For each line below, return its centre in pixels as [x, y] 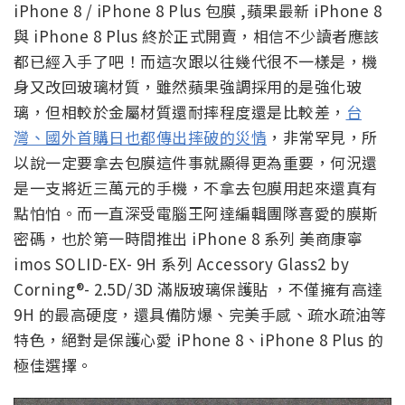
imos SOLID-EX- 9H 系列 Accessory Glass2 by [181, 264]
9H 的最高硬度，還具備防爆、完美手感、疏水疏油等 [200, 315]
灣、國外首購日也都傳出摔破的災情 [140, 137]
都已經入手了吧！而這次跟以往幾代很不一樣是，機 [196, 61]
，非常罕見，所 [322, 137]
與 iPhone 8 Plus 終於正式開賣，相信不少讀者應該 [197, 36]
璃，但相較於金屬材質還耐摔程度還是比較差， [180, 112]
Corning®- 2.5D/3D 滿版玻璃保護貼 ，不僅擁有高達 [198, 289]
